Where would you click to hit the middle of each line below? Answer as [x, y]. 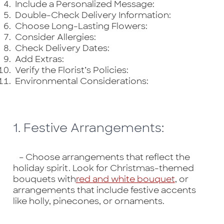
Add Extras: [38, 59]
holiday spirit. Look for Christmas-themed [103, 168]
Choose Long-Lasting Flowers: [80, 26]
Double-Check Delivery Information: [92, 15]
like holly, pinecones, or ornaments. [88, 201]
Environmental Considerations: [80, 81]
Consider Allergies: [54, 37]
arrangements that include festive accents [104, 190]
